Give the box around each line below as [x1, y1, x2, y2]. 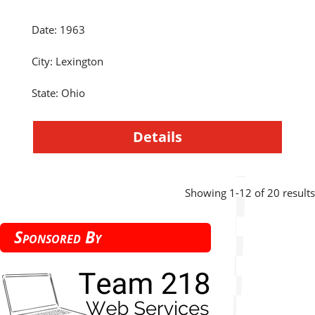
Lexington [55, 53, 103, 68]
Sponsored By [14, 226, 101, 248]
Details [132, 127, 182, 146]
